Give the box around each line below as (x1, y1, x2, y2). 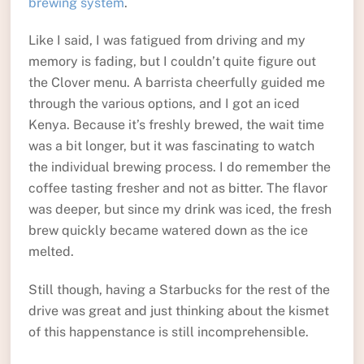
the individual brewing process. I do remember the (28, 159, 331, 175)
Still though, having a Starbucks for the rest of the (28, 282, 330, 298)
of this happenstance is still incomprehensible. (28, 324, 309, 340)
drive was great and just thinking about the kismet (28, 303, 329, 319)
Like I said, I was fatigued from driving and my (28, 32, 305, 49)
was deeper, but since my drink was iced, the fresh (28, 201, 331, 218)
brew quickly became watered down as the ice (28, 223, 308, 239)
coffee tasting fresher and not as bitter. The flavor (28, 180, 327, 197)
